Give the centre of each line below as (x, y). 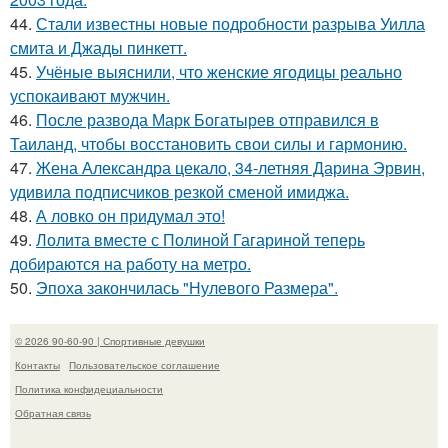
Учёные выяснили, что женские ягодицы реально (219, 71)
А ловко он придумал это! (130, 215)
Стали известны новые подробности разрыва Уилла (230, 23)
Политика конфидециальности (89, 388)
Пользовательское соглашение (144, 364)
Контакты (37, 364)
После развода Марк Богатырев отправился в (207, 119)
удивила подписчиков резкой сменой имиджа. (179, 191)
